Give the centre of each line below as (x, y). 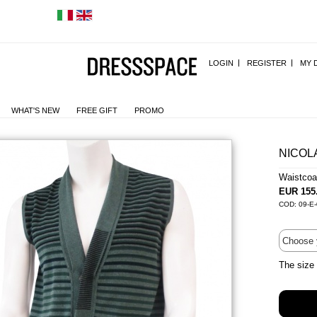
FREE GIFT (97, 110)
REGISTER (267, 63)
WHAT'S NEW (35, 110)
